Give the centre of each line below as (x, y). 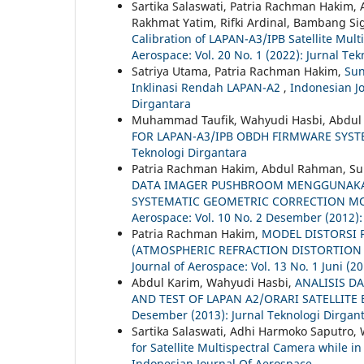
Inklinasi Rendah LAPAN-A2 (208, 87)
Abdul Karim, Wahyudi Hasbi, (213, 282)
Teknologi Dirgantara (189, 152)
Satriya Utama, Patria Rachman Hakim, (238, 71)
